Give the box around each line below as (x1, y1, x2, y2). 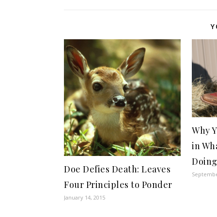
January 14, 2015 (64, 194, 105, 201)
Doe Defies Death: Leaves (64, 163, 170, 175)
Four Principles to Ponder (64, 179, 172, 191)
